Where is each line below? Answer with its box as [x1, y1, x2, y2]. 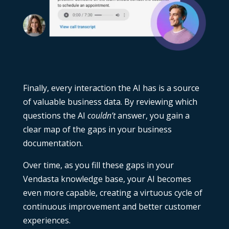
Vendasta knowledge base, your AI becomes [22, 173, 191, 185]
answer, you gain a [115, 110, 190, 122]
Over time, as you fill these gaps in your [22, 159, 174, 171]
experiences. [22, 215, 71, 226]
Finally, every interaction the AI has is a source [22, 82, 199, 94]
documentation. [22, 138, 83, 149]
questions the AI [22, 110, 87, 122]
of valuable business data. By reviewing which [22, 96, 197, 108]
